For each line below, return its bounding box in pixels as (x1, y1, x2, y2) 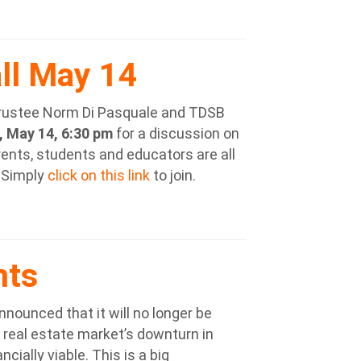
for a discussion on (113, 125, 239, 142)
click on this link (48, 167, 150, 184)
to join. (150, 167, 196, 184)
